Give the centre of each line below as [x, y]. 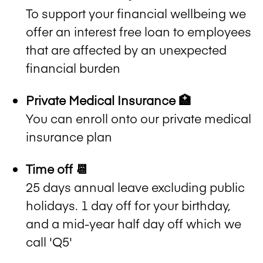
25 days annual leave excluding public [135, 187]
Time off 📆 [57, 168]
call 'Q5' [49, 241]
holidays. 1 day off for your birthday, [128, 205]
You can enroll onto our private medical [139, 118]
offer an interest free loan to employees [139, 31]
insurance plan [69, 136]
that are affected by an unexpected [126, 49]
